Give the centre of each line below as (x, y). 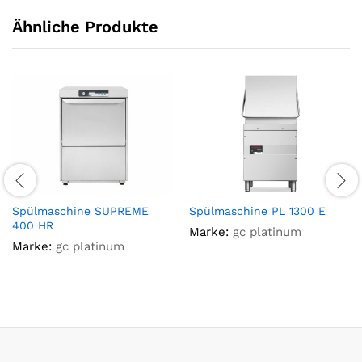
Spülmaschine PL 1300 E (257, 211)
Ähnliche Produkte (85, 27)
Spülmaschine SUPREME (80, 211)
